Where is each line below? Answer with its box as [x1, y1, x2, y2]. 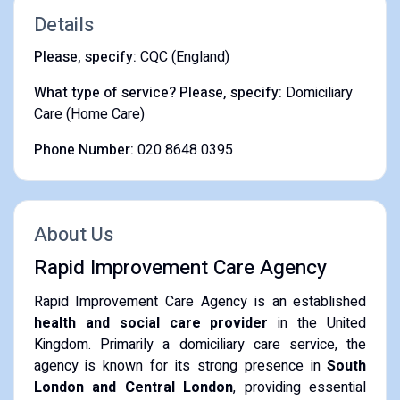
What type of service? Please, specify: [33, 81, 282, 104]
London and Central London [33, 376, 234, 398]
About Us [33, 220, 113, 249]
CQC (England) [139, 46, 229, 68]
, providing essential [233, 376, 367, 398]
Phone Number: [33, 138, 134, 161]
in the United [268, 312, 367, 334]
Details [33, 10, 94, 39]
